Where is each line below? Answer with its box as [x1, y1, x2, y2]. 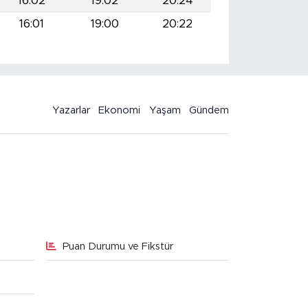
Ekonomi [98, 104, 141, 115]
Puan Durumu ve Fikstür [62, 241, 173, 252]
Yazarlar [52, 104, 90, 115]
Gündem [189, 104, 230, 115]
